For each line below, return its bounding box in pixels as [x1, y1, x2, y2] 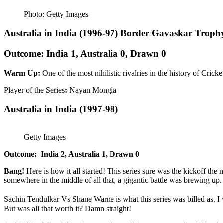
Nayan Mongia [69, 85, 116, 94]
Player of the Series [4, 85, 65, 94]
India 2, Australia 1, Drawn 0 [39, 150, 139, 159]
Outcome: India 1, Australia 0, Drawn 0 [4, 48, 166, 59]
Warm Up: [4, 68, 40, 77]
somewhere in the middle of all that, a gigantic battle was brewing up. [4, 176, 222, 185]
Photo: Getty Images [24, 9, 88, 18]
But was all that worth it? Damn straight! [4, 204, 131, 213]
